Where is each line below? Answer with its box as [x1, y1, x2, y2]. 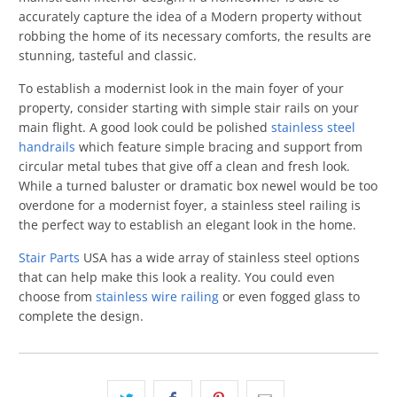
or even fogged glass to [219, 288, 361, 305]
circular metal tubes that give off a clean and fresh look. [19, 158, 351, 175]
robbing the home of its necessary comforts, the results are [19, 27, 372, 44]
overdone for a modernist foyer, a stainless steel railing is [19, 197, 362, 214]
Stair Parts [19, 249, 81, 266]
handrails [19, 138, 76, 155]
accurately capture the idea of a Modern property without [19, 8, 362, 25]
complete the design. [19, 307, 144, 324]
